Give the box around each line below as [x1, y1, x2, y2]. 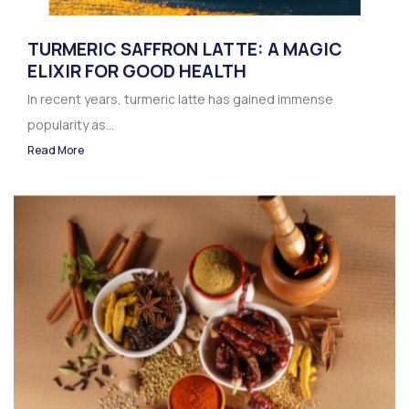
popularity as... [27, 116, 114, 134]
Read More [27, 142, 84, 159]
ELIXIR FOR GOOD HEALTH [27, 59, 246, 84]
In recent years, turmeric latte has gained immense [27, 90, 333, 109]
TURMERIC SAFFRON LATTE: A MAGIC [27, 37, 342, 62]
